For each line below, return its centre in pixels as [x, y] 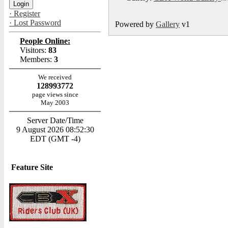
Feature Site [32, 167]
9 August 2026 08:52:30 [55, 130]
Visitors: [33, 50]
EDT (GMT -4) [55, 139]
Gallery [168, 24]
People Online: [45, 41]
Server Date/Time [55, 120]
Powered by [135, 24]
